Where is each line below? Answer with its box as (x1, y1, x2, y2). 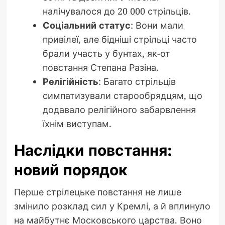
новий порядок (14, 159, 128, 181)
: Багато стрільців (98, 75, 176, 88)
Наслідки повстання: (14, 140, 172, 162)
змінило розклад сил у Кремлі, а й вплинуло (14, 200, 210, 212)
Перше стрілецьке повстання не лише (14, 186, 181, 198)
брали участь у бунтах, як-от (42, 47, 170, 60)
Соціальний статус (42, 19, 131, 32)
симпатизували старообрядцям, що (42, 89, 202, 102)
